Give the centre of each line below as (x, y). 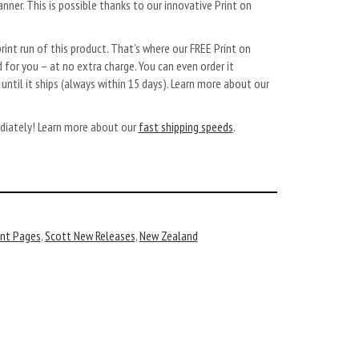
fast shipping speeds (186, 126)
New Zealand (168, 235)
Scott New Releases (90, 235)
